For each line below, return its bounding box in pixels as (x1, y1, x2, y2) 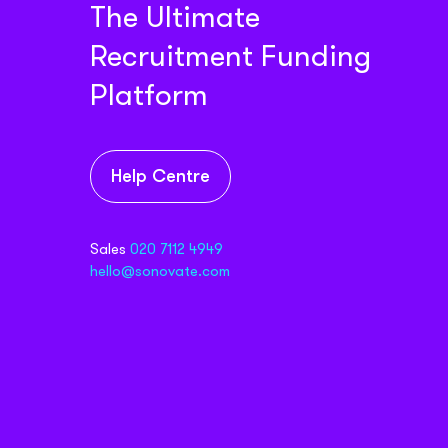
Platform (90, 74, 208, 116)
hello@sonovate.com (90, 260, 230, 282)
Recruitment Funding (90, 35, 371, 77)
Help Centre (111, 168, 210, 187)
